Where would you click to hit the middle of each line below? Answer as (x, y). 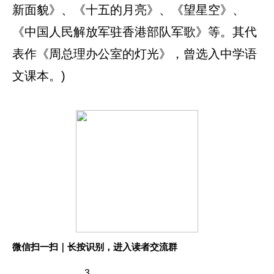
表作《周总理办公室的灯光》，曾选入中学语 (135, 54)
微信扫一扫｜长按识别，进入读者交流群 (95, 247)
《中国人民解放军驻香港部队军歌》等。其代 (135, 32)
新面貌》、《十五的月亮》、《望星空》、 (128, 10)
